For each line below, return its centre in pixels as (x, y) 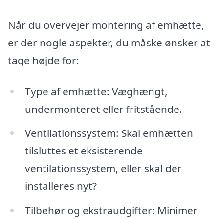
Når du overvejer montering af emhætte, (106, 25)
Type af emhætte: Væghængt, (96, 91)
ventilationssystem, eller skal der (103, 168)
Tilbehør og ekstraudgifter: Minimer (111, 210)
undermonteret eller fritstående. (103, 109)
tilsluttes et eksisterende (84, 151)
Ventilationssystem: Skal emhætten (109, 133)
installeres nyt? (61, 186)
